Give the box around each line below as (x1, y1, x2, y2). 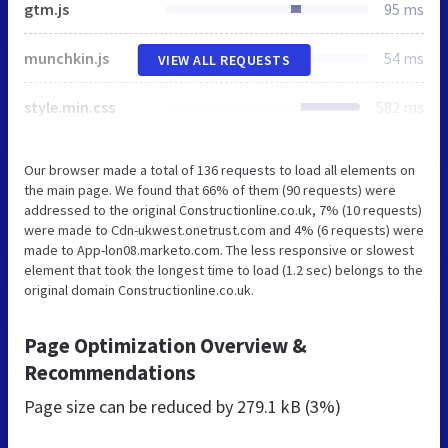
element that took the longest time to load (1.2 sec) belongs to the (24, 260, 423, 279)
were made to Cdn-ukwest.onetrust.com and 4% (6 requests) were (24, 220, 424, 239)
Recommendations (24, 358, 196, 386)
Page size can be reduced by (24, 394, 237, 418)
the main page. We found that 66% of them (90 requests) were (24, 180, 396, 199)
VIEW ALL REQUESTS (157, 50, 291, 69)
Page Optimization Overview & (24, 331, 307, 359)
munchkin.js (24, 47, 109, 68)
